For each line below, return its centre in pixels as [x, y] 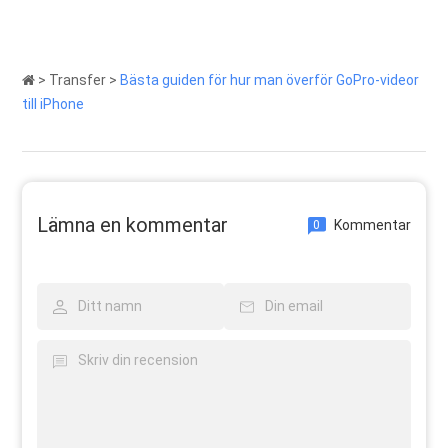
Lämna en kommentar [133, 225]
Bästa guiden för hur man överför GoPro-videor [270, 80]
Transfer [78, 80]
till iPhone [53, 104]
